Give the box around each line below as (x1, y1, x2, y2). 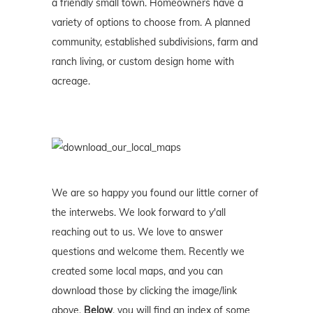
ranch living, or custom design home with (52, 55, 234, 68)
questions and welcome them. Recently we (52, 245, 245, 259)
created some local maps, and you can (52, 265, 223, 278)
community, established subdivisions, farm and (52, 36, 258, 49)
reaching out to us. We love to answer (52, 226, 223, 239)
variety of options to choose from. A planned (52, 16, 250, 29)
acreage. (52, 75, 90, 88)
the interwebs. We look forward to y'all (52, 206, 226, 219)
